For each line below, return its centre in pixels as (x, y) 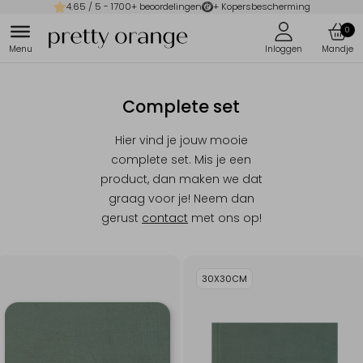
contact (164, 218)
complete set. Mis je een (181, 160)
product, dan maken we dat (181, 179)
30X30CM (224, 279)
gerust (121, 218)
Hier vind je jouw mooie (181, 140)
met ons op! (224, 218)
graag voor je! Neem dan (181, 199)
